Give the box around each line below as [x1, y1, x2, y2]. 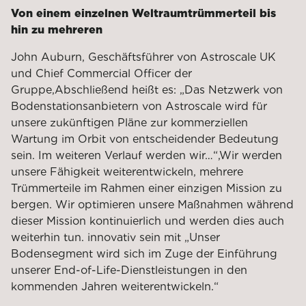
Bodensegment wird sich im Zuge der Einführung [11, 247, 277, 260]
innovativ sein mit [87, 230, 181, 244]
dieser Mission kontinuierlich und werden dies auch [11, 214, 284, 227]
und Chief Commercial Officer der [11, 66, 192, 80]
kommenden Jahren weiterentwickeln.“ [11, 279, 219, 293]
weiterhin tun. [11, 230, 84, 244]
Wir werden [219, 148, 282, 162]
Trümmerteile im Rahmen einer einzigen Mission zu [11, 181, 282, 195]
